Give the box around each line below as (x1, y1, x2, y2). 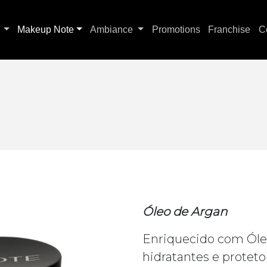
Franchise (208, 24, 251, 35)
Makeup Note (17, 24, 74, 35)
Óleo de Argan (142, 204, 227, 219)
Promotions (151, 24, 200, 35)
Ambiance (90, 24, 136, 35)
